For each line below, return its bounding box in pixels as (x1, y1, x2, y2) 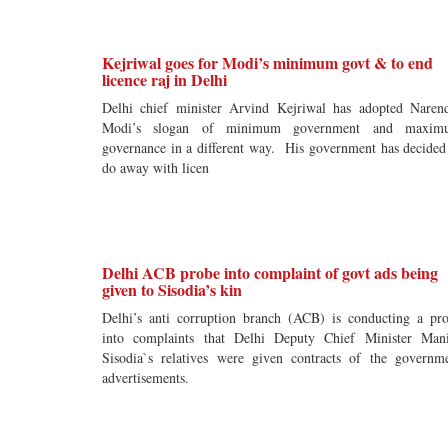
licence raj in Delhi (102, 68, 227, 91)
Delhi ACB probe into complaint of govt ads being (102, 261, 438, 284)
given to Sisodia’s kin (102, 278, 242, 301)
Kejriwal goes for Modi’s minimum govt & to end (102, 51, 433, 74)
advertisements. (102, 368, 189, 387)
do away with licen (102, 158, 209, 177)
